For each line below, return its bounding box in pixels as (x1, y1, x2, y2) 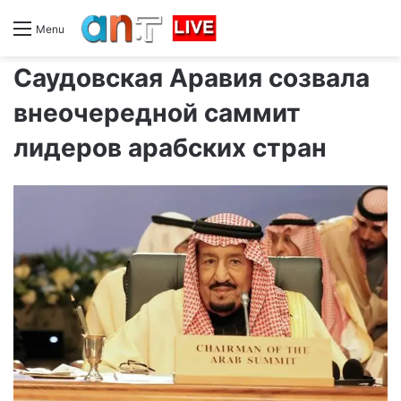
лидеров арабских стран (13, 132, 327, 163)
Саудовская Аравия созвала (13, 62, 370, 93)
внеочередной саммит (13, 97, 301, 128)
